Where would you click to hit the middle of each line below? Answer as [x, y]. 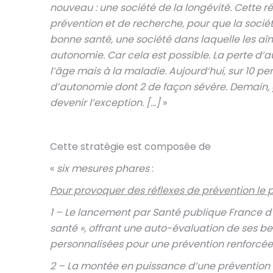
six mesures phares [104, 168]
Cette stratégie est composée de [130, 147]
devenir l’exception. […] [105, 103]
